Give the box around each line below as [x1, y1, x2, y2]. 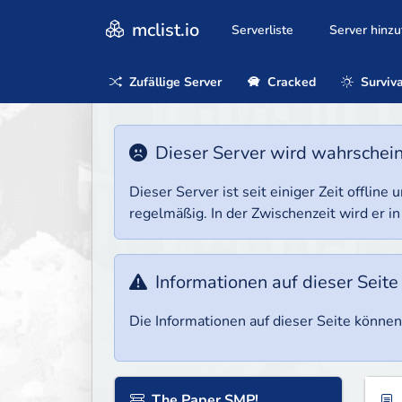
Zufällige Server [126, 73, 222, 91]
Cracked [263, 73, 316, 91]
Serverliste [232, 22, 293, 39]
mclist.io [127, 17, 199, 42]
